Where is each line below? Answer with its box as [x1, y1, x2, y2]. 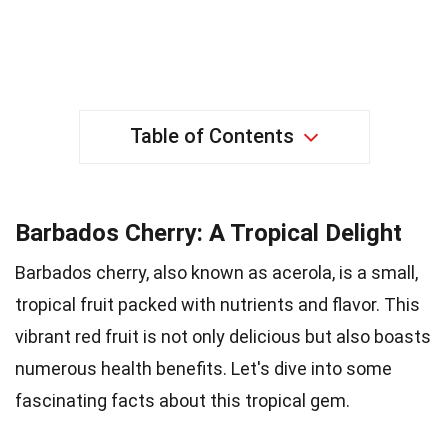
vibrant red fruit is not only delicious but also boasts [15, 325, 431, 347]
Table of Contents [129, 123, 294, 148]
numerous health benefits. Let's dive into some [15, 357, 392, 379]
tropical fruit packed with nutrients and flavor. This [15, 293, 420, 315]
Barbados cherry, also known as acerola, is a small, [15, 261, 418, 283]
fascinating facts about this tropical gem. [15, 389, 350, 411]
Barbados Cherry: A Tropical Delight [15, 218, 402, 247]
